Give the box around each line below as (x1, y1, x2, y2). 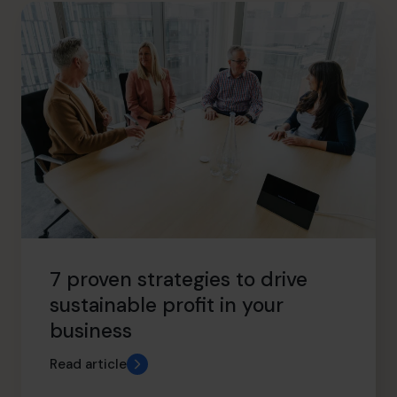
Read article (50, 355, 127, 374)
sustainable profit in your (50, 292, 284, 318)
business (50, 317, 132, 344)
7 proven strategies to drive (50, 266, 307, 292)
